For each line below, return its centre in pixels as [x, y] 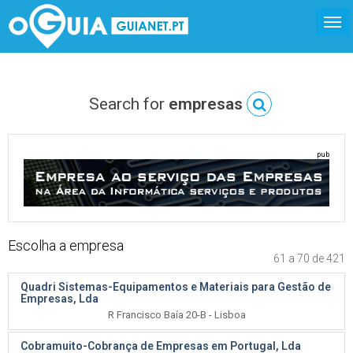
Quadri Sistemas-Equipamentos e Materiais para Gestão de [176, 287]
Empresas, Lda [59, 299]
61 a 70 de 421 [309, 258]
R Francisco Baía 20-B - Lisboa [176, 315]
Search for [129, 104]
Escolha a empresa [66, 245]
